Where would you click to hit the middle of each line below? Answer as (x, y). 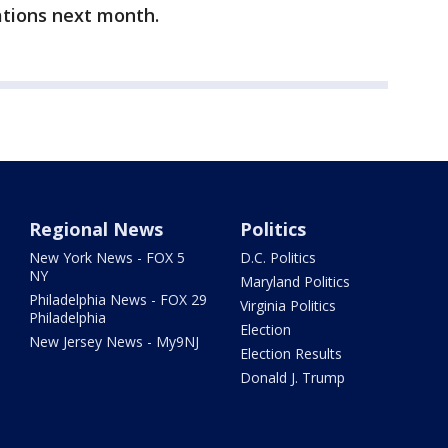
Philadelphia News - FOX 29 (118, 299)
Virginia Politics (287, 305)
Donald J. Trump (292, 377)
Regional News (96, 229)
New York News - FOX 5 (107, 257)
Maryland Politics (294, 281)
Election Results (290, 353)
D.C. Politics (277, 257)
